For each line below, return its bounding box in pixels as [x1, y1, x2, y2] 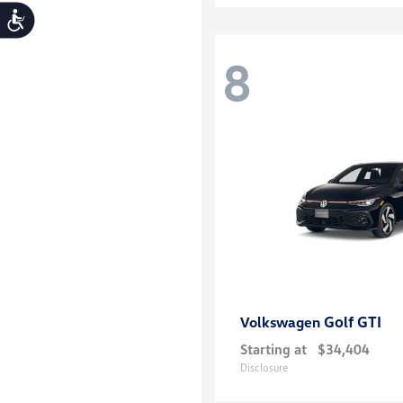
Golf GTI [324, 312, 381, 332]
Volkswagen [240, 313, 324, 332]
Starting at [240, 340, 307, 359]
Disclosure [240, 361, 288, 375]
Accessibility [27, 10, 94, 25]
